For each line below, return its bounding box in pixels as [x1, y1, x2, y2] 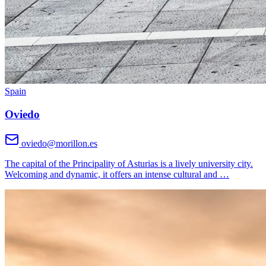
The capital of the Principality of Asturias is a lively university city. [5, 158, 253, 169]
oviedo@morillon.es [21, 138, 97, 148]
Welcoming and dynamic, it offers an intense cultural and [5, 169, 220, 179]
